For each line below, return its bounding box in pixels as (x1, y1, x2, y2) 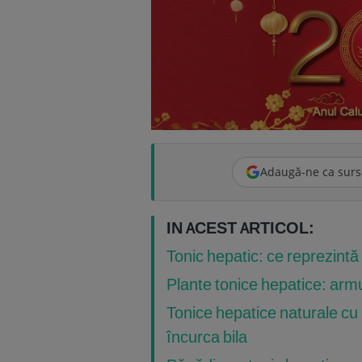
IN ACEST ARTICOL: (166, 217, 314, 238)
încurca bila (166, 326, 247, 347)
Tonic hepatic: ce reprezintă (166, 246, 359, 267)
